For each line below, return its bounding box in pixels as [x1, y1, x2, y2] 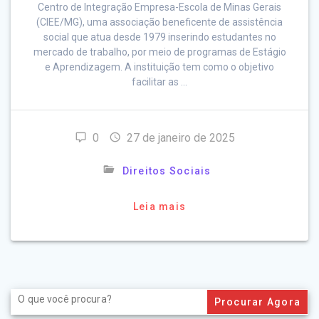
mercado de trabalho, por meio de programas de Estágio [33, 46, 286, 58]
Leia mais [132, 201, 187, 213]
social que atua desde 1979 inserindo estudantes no [43, 31, 276, 43]
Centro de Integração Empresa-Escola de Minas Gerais [38, 1, 281, 14]
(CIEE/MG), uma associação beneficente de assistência [36, 16, 283, 28]
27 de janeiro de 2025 [126, 131, 235, 145]
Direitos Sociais [122, 165, 211, 177]
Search [10, 288, 42, 300]
